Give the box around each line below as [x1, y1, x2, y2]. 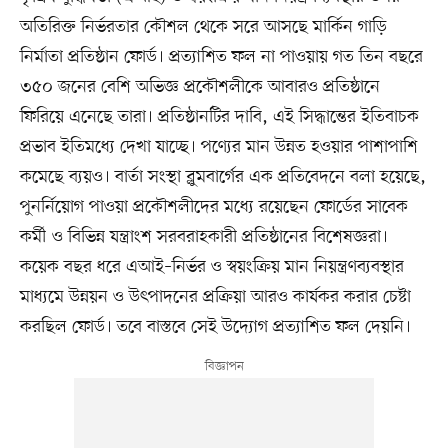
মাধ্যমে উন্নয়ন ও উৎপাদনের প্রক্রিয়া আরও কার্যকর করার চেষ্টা [19, 284, 411, 309]
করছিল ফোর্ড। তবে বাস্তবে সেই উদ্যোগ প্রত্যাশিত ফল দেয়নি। [19, 314, 411, 339]
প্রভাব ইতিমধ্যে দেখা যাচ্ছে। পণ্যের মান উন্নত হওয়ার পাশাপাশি [19, 134, 418, 159]
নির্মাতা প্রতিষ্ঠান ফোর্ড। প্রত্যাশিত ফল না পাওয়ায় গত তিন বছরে [19, 44, 423, 69]
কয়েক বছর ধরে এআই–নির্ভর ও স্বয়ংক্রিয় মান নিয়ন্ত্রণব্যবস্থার [19, 254, 404, 279]
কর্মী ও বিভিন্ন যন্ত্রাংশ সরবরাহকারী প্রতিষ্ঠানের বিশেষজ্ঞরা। [19, 224, 388, 249]
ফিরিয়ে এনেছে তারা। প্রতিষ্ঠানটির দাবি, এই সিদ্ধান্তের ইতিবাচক [19, 104, 419, 129]
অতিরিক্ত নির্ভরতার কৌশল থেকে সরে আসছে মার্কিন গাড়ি [19, 14, 387, 39]
